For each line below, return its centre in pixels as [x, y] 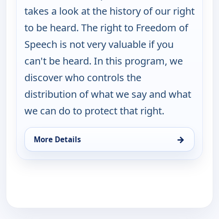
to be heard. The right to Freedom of [106, 28]
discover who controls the [83, 78]
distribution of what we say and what [108, 94]
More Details [57, 140]
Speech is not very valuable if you [99, 44]
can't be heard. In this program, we [104, 61]
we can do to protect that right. [94, 111]
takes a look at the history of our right [109, 11]
